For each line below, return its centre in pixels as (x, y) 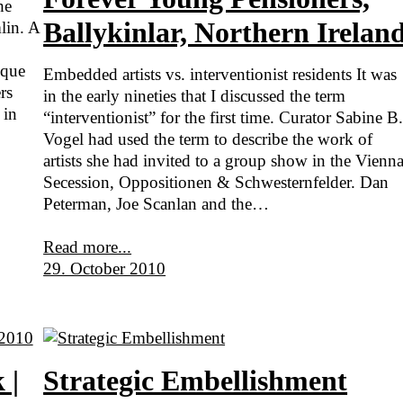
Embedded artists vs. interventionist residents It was (220, 75)
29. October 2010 (105, 269)
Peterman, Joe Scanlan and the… (157, 204)
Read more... (88, 247)
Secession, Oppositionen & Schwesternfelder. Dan (216, 183)
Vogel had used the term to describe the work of (208, 139)
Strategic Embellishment (196, 381)
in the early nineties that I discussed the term (195, 96)
